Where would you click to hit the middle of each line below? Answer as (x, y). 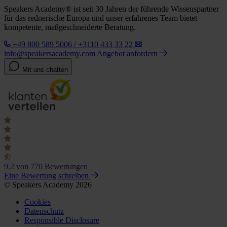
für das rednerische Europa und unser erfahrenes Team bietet (101, 18)
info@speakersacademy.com (50, 54)
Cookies (37, 202)
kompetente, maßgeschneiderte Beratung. (70, 27)
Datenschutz (44, 211)
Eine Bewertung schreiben (47, 176)
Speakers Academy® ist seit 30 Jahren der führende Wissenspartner (111, 9)
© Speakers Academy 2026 (48, 185)
